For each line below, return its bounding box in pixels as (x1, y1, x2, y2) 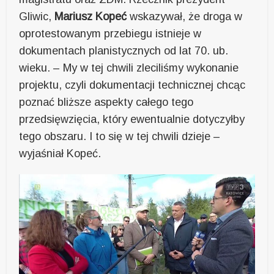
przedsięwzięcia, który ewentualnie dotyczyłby (19, 113, 245, 125)
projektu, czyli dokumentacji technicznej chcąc (19, 78, 246, 91)
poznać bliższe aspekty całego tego (19, 95, 194, 108)
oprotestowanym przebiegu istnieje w (19, 27, 202, 40)
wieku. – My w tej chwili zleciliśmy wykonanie (19, 61, 239, 74)
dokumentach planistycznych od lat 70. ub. (19, 44, 229, 57)
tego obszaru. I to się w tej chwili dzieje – (19, 130, 221, 143)
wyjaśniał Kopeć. (19, 147, 102, 160)
